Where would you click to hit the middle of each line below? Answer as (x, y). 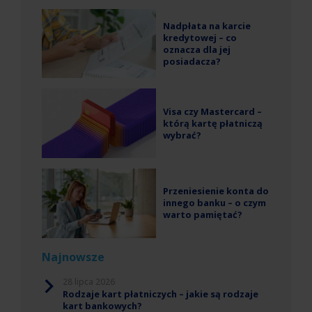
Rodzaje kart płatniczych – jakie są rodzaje (161, 294)
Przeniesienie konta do (216, 191)
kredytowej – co (200, 37)
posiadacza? (192, 61)
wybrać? (182, 135)
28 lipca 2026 (89, 281)
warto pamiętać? (203, 215)
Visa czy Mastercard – (212, 111)
